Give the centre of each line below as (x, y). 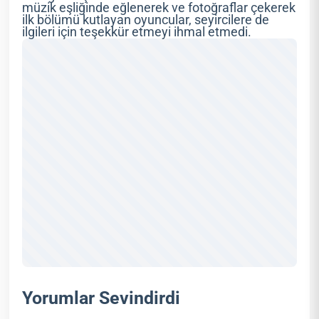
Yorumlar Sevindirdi (101, 298)
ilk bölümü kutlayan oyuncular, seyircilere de (146, 20)
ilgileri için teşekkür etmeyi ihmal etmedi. (137, 32)
